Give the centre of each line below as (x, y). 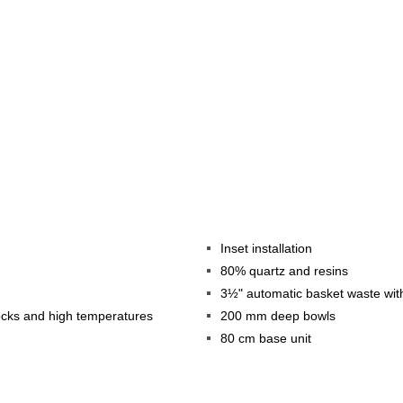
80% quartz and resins (284, 270)
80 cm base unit (266, 338)
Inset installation (266, 248)
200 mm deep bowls (278, 315)
